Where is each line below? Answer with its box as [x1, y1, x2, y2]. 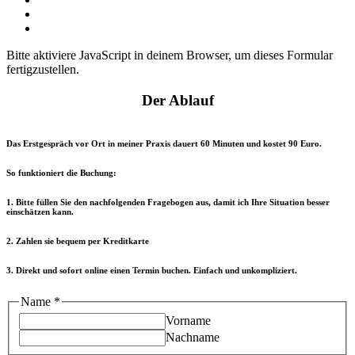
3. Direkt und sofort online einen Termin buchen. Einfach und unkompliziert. [6, 265, 297, 275]
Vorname [166, 314, 211, 328]
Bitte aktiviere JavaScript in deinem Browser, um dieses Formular [6, 48, 333, 63]
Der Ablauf [141, 92, 214, 109]
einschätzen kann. [6, 206, 74, 216]
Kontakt [38, 7, 78, 21]
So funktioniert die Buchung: [6, 167, 116, 177]
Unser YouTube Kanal [38, 21, 150, 36]
